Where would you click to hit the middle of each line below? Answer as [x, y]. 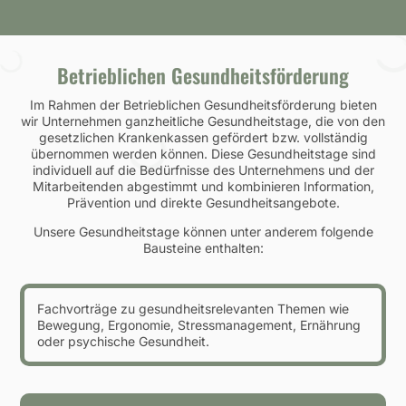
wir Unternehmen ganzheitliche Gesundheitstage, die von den [203, 121]
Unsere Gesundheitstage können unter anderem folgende [203, 232]
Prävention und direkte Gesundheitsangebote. [203, 203]
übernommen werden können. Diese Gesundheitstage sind [203, 154]
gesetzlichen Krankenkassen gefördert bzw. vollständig [203, 138]
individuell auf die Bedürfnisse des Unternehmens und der [203, 170]
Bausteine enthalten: [203, 248]
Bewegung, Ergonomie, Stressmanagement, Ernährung [198, 324]
